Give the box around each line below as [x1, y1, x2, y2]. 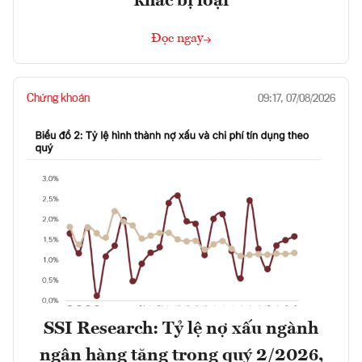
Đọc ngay [151, 32, 204, 46]
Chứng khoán [27, 93, 90, 105]
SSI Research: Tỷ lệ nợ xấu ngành [44, 319, 318, 338]
